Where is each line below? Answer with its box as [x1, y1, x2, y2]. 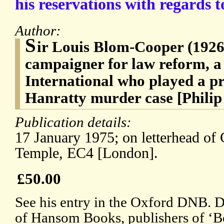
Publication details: [15, 114, 135, 130]
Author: [15, 22, 64, 39]
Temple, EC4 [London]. [15, 144, 158, 162]
